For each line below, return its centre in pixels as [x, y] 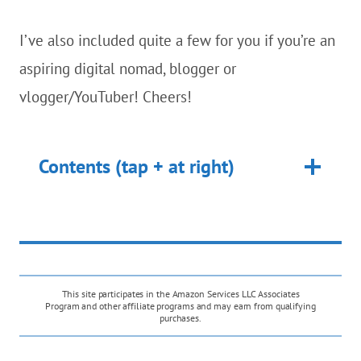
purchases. [180, 318]
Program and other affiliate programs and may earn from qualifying [180, 306]
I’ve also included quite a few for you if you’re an [177, 40]
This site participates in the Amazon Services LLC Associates [180, 294]
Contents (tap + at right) [137, 166]
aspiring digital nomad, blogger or [128, 68]
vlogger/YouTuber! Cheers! [106, 97]
